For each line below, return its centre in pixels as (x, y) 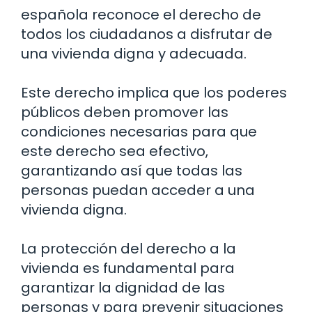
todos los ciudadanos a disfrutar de (147, 34)
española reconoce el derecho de (141, 15)
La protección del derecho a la (128, 249)
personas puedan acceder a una (138, 190)
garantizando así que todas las (132, 171)
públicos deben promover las (125, 112)
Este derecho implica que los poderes (154, 93)
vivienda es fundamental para (128, 268)
